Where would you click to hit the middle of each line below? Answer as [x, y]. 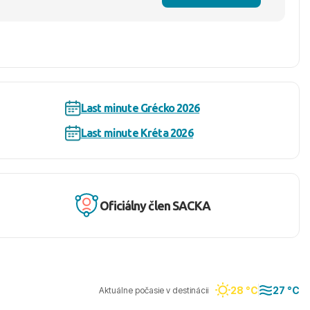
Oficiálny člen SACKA [155, 205]
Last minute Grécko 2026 [140, 108]
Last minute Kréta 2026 [137, 133]
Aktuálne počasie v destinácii [154, 290]
